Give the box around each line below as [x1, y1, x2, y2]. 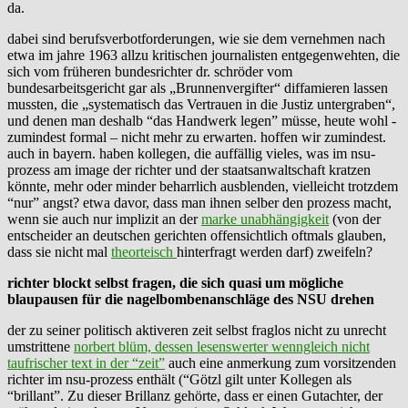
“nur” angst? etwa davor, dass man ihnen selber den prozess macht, [7, 194, 392, 210]
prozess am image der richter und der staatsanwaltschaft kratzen [7, 161, 371, 178]
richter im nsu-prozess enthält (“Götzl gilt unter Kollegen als [7, 371, 352, 387]
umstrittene [7, 338, 74, 354]
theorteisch [111, 243, 177, 260]
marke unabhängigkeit [201, 210, 329, 227]
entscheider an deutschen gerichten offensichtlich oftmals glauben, [7, 227, 386, 243]
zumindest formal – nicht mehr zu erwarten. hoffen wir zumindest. [7, 128, 386, 145]
